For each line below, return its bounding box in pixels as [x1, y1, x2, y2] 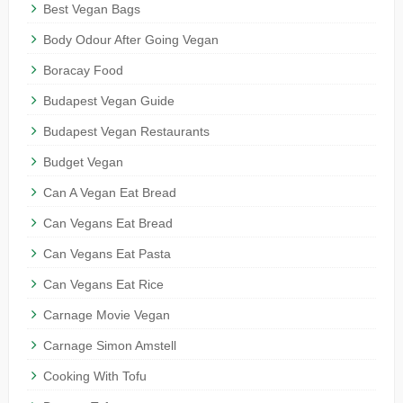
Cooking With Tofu [42, 369, 147, 384]
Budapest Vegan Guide [42, 94, 175, 109]
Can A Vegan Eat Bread [42, 185, 176, 201]
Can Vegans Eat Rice [42, 277, 164, 292]
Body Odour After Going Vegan [42, 32, 219, 48]
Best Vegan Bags [42, 2, 140, 17]
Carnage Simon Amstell [42, 338, 176, 354]
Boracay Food [42, 63, 123, 78]
